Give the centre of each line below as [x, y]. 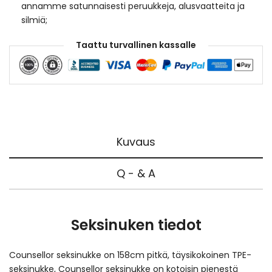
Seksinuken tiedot [136, 225]
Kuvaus [136, 142]
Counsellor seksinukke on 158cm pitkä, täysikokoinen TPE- [130, 255]
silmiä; [34, 20]
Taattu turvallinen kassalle [136, 45]
